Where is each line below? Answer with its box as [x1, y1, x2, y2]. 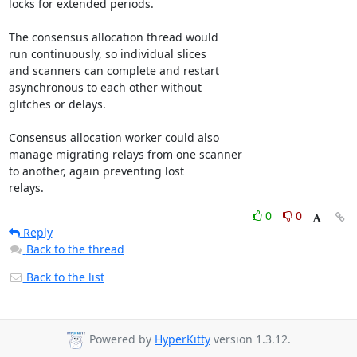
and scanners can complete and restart [8, 63, 222, 78]
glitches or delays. [8, 96, 106, 112]
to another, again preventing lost [8, 163, 184, 178]
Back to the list [22, 269, 104, 284]
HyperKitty [155, 331, 210, 347]
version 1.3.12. [210, 331, 291, 347]
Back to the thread [25, 241, 124, 257]
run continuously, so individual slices [8, 46, 206, 61]
